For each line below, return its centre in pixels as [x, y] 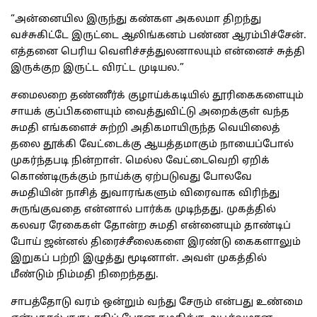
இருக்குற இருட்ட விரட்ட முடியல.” [97, 69]
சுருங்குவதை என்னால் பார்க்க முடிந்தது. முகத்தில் [143, 210]
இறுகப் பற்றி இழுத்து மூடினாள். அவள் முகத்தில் [139, 259]
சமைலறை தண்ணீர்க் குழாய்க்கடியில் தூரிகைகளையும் [157, 96]
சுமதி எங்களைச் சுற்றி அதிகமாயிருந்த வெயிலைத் [145, 129]
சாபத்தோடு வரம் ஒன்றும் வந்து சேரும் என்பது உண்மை [157, 303]
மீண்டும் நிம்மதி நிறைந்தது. [85, 275]
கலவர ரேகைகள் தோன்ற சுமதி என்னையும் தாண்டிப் [151, 226]
